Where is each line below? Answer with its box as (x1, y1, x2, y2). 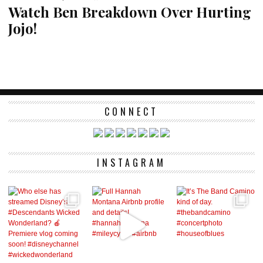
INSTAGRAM (97, 156, 166, 170)
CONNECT (104, 104, 159, 119)
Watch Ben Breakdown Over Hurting (8, 2, 251, 22)
